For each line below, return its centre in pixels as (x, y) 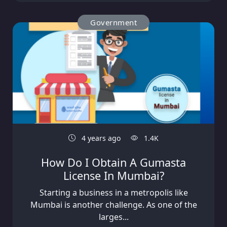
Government (113, 23)
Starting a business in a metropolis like (113, 193)
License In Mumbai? (113, 176)
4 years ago (100, 138)
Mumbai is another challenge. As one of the (113, 205)
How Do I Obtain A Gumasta (113, 163)
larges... (113, 217)
